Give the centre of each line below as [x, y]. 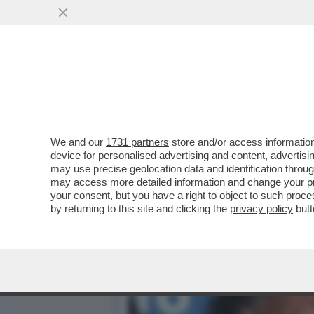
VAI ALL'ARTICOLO [198, 98]
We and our [78, 142]
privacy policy [261, 209]
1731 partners [137, 142]
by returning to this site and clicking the [140, 209]
